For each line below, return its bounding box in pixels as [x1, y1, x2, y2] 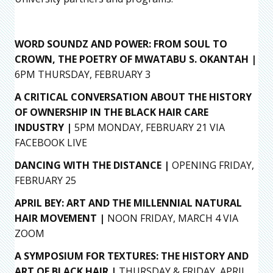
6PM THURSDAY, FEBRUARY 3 [15, 68, 151, 82]
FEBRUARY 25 [15, 174, 76, 188]
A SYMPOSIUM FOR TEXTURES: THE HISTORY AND [15, 249, 249, 263]
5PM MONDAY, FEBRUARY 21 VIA [74, 121, 225, 135]
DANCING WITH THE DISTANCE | [15, 158, 169, 172]
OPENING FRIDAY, [169, 158, 254, 172]
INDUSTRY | [15, 121, 74, 135]
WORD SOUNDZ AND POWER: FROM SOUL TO [15, 37, 227, 51]
